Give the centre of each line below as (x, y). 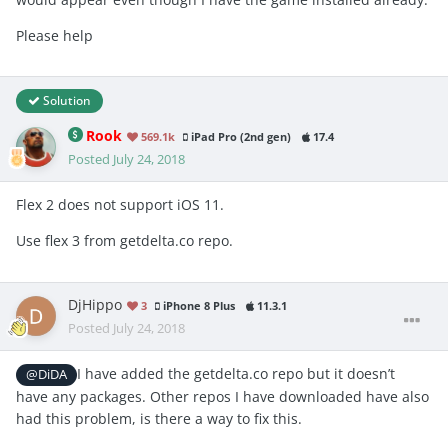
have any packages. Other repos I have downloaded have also (222, 396)
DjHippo (95, 304)
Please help (54, 35)
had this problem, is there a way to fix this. (159, 418)
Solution (65, 100)
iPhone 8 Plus (197, 305)
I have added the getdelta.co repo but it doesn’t (236, 373)
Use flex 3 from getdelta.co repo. (124, 240)
